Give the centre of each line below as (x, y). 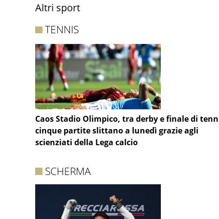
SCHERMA (68, 171)
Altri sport (58, 8)
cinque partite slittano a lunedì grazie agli (117, 131)
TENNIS (62, 30)
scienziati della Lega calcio (87, 142)
